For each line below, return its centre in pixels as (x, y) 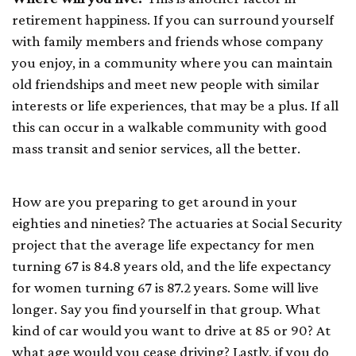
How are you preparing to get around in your (155, 202)
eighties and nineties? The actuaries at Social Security (177, 223)
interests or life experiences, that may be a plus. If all (175, 106)
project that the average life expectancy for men (163, 245)
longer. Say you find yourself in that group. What (166, 309)
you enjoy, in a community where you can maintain (172, 63)
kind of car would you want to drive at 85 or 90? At (171, 331)
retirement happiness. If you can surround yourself (173, 20)
